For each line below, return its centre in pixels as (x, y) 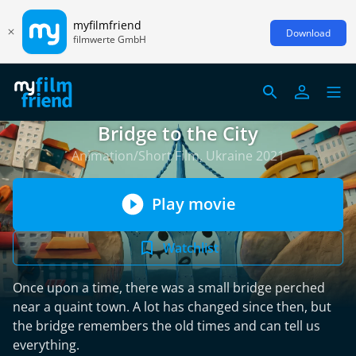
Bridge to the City (178, 133)
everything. (46, 345)
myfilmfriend (107, 25)
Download (308, 33)
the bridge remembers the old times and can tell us (166, 326)
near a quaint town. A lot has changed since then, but (172, 307)
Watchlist (191, 248)
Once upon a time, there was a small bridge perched (169, 288)
